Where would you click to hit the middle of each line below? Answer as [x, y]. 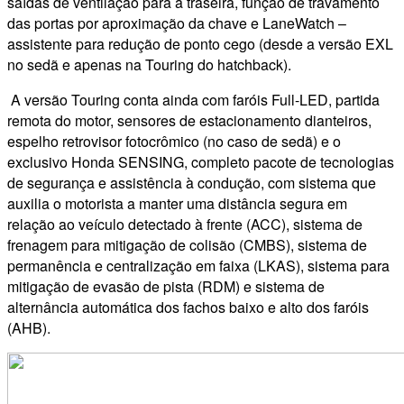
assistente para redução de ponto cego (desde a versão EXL [200, 43]
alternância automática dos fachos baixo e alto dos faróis [188, 307]
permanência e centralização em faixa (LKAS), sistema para [198, 265]
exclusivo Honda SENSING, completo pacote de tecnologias [201, 161]
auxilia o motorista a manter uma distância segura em [177, 203]
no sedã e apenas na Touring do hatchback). [149, 64]
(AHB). [29, 327]
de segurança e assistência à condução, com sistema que [192, 182]
